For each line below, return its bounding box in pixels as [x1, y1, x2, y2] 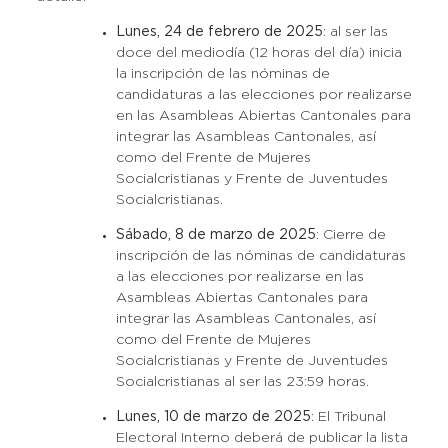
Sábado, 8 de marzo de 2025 [115, 229, 316, 241]
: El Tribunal [310, 411, 386, 423]
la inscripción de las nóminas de [115, 68, 330, 80]
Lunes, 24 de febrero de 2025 [115, 26, 323, 38]
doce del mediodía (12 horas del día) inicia [115, 47, 402, 59]
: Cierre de [315, 229, 386, 241]
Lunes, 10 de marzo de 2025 [115, 411, 311, 423]
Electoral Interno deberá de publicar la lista [115, 432, 408, 444]
